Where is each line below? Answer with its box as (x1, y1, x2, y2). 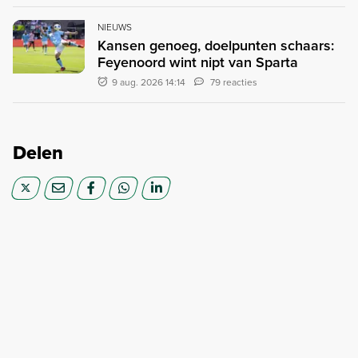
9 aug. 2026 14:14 (109, 74, 189, 89)
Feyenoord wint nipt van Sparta (97, 51, 298, 73)
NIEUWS (97, 19, 132, 34)
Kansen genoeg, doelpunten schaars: (97, 34, 334, 56)
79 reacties (210, 74, 258, 89)
